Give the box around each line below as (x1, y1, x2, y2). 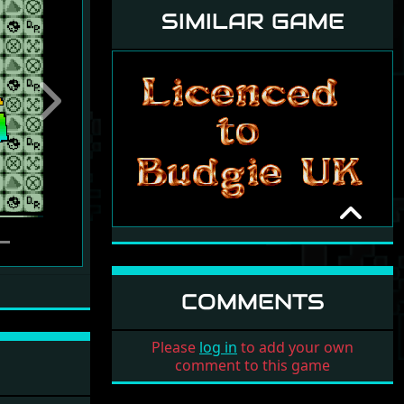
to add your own (237, 336, 353, 357)
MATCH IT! (127, 234, 232, 258)
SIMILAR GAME (161, 7, 344, 35)
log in (199, 336, 237, 357)
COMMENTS (180, 287, 325, 316)
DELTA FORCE (127, 256, 223, 272)
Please (151, 336, 199, 357)
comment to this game (175, 354, 330, 375)
